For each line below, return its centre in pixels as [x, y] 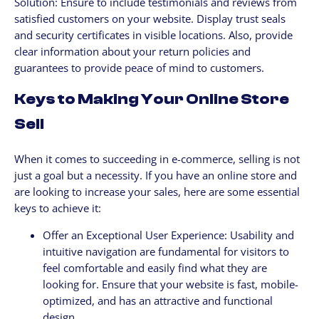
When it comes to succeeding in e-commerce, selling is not [157, 159]
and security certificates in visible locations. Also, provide [153, 35]
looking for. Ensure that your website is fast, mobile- [171, 284]
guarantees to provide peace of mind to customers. [139, 68]
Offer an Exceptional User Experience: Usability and [168, 235]
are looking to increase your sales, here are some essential [157, 192]
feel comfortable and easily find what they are [155, 267]
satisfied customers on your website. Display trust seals [150, 19]
